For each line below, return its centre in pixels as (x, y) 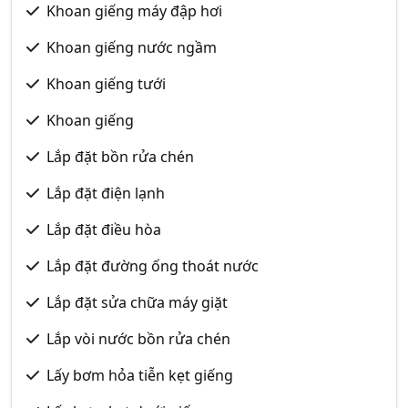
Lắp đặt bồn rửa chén (120, 157)
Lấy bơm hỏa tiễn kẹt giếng (140, 375)
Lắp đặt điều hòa (104, 229)
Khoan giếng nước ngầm (132, 47)
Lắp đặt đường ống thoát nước (153, 266)
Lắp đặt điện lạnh (106, 193)
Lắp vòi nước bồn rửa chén (138, 339)
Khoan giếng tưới (106, 84)
